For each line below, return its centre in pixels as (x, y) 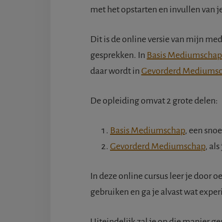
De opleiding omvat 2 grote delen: (154, 100)
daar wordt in (116, 71)
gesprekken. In (118, 55)
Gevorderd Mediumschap (158, 146)
